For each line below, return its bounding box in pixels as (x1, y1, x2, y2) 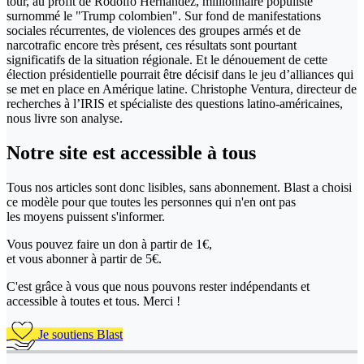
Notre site (6, 141, 93, 163)
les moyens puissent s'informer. (6, 209, 165, 223)
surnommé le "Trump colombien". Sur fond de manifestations (6, 8, 321, 23)
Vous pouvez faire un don (6, 236, 141, 251)
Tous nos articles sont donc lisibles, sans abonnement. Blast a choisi (6, 180, 352, 194)
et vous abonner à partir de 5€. (6, 251, 162, 266)
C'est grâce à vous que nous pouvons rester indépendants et (6, 279, 310, 293)
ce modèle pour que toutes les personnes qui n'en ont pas (6, 194, 296, 209)
